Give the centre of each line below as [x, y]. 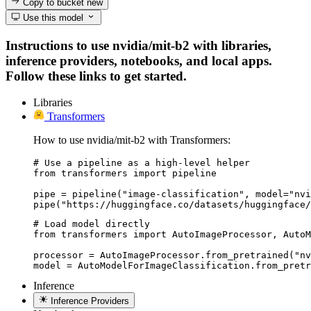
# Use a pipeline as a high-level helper [142, 163]
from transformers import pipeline [125, 174]
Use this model [52, 17]
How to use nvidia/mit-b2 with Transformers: [132, 140]
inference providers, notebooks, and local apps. [139, 60]
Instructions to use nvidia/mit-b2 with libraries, [138, 45]
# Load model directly [92, 224]
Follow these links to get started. [96, 76]
